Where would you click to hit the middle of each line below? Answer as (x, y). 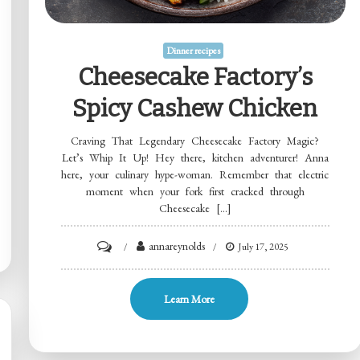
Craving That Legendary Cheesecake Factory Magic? (195, 140)
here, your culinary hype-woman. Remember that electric (195, 174)
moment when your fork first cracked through (195, 191)
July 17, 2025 (264, 246)
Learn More (189, 299)
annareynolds (177, 245)
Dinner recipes (193, 50)
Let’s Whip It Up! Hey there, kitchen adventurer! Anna (195, 157)
